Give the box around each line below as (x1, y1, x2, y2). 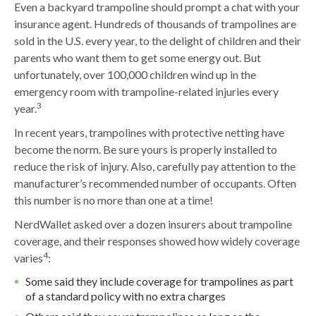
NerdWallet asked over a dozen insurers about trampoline (14, 217, 292, 231)
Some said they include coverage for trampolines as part (25, 274, 293, 288)
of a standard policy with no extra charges (25, 289, 226, 303)
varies (14, 251, 43, 265)
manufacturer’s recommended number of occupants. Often (14, 176, 296, 190)
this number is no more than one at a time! (14, 193, 213, 207)
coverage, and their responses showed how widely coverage (14, 234, 300, 248)
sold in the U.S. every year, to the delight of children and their (14, 34, 301, 48)
